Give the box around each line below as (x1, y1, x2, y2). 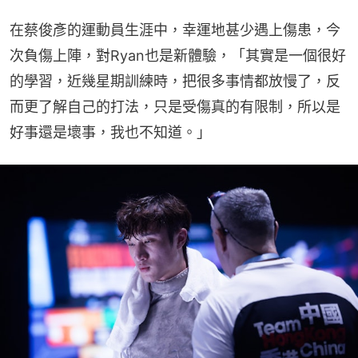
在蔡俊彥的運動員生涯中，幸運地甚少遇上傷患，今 (10, 21, 340, 38)
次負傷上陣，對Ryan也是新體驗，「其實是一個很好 (10, 46, 346, 64)
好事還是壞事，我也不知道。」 (10, 123, 211, 141)
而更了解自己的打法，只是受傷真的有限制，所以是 (10, 97, 340, 115)
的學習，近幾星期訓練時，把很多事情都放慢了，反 (10, 72, 340, 89)
